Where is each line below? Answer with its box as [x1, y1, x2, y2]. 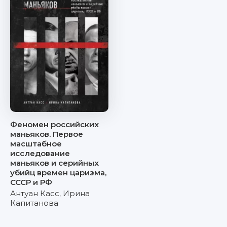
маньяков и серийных [10, 158, 99, 168]
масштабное [10, 139, 62, 148]
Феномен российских [10, 120, 99, 129]
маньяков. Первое [10, 129, 83, 139]
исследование [10, 148, 70, 158]
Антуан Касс [10, 188, 59, 198]
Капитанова [10, 198, 58, 208]
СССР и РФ [10, 177, 52, 187]
